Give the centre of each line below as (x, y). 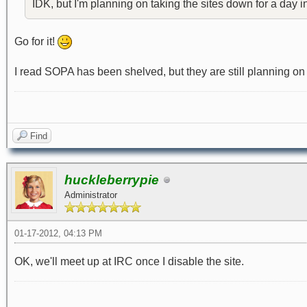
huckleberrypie (112, 180)
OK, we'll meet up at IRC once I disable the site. (129, 262)
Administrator (91, 195)
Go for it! (36, 41)
